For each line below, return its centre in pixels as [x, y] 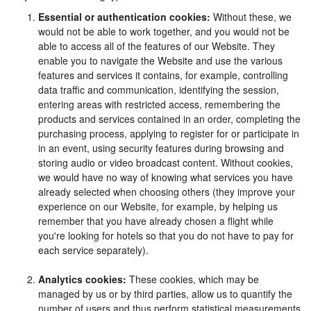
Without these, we [251, 17]
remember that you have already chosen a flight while [156, 221]
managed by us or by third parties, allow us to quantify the [165, 294]
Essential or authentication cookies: [124, 17]
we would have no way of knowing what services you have [166, 177]
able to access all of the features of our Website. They [157, 46]
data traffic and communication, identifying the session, [159, 90]
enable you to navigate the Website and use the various [160, 60]
